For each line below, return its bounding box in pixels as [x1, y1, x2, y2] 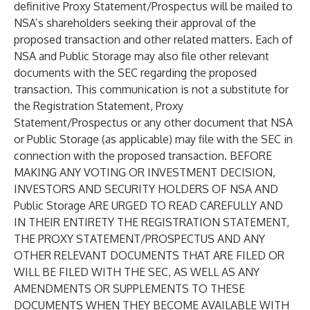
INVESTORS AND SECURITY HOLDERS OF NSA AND [14, 182, 278, 196]
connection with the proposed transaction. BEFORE [14, 149, 272, 163]
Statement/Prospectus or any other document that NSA [14, 116, 293, 129]
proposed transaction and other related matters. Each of [14, 33, 293, 46]
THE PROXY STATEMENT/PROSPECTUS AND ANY [14, 232, 265, 246]
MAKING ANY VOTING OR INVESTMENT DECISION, [14, 165, 275, 179]
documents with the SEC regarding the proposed [14, 66, 257, 80]
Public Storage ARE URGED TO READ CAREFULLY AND [14, 199, 283, 212]
